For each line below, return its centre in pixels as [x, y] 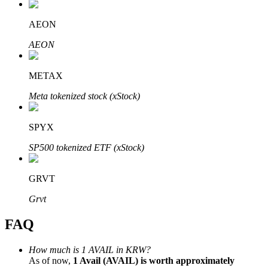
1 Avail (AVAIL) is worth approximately [154, 260]
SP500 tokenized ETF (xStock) [86, 148]
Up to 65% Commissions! [77, 214]
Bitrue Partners [33, 71]
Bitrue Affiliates [59, 194]
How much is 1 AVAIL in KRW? [90, 249]
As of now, [51, 260]
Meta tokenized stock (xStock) [84, 96]
